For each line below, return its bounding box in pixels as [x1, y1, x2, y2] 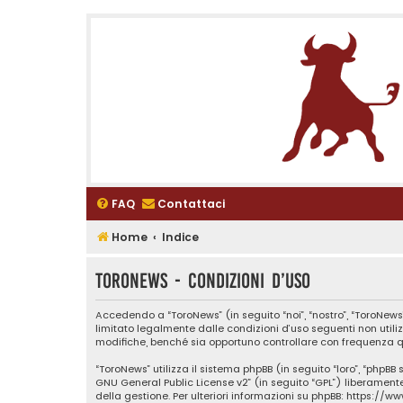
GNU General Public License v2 [95, 375, 248, 390]
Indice [162, 228, 200, 245]
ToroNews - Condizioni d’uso [95, 269, 310, 292]
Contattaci [157, 195, 225, 211]
